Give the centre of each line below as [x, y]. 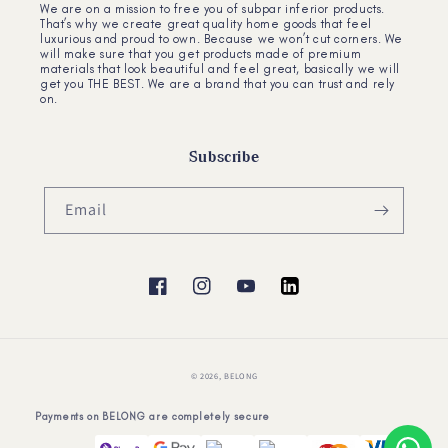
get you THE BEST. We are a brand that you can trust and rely [218, 84]
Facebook [179, 296]
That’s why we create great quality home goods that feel [206, 24]
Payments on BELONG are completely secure [153, 417]
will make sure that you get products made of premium [201, 54]
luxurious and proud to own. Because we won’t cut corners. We [222, 39]
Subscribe [224, 157]
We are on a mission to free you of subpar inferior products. [213, 9]
